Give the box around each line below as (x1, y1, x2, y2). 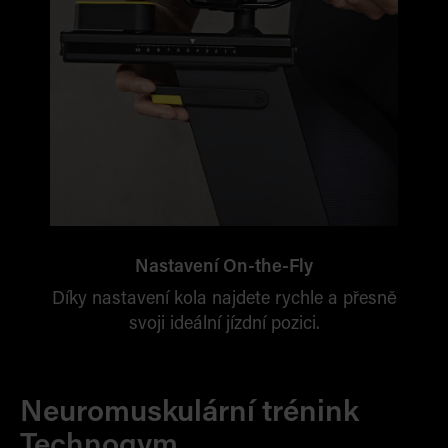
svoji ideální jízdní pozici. (128, 316, 320, 334)
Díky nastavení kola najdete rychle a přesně (51, 291, 397, 309)
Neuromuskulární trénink (20, 399, 359, 429)
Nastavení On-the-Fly (135, 259, 313, 277)
